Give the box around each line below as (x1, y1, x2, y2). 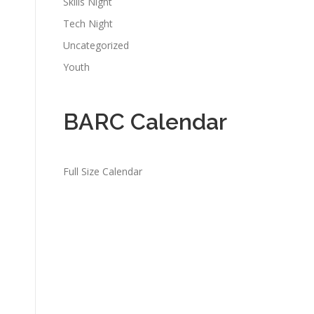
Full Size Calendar (63, 164, 142, 178)
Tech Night (63, 16, 113, 30)
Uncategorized (63, 38, 129, 52)
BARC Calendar (63, 108, 227, 135)
